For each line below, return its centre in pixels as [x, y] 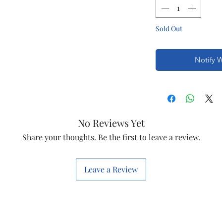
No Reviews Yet [111, 122]
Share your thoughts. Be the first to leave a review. [111, 137]
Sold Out [169, 28]
